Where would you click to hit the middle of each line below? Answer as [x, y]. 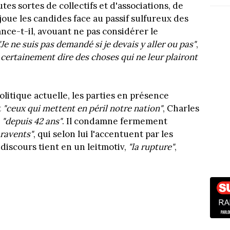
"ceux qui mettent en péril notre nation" [83, 109]
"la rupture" [151, 147]
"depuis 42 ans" [32, 121]
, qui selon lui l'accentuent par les [103, 134]
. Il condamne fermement [115, 121]
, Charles [181, 109]
